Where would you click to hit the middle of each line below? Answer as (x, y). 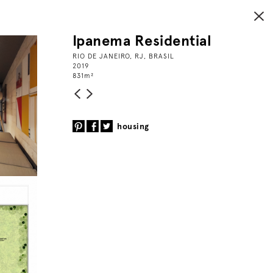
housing (133, 126)
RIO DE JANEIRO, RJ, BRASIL (123, 56)
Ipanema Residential (142, 40)
